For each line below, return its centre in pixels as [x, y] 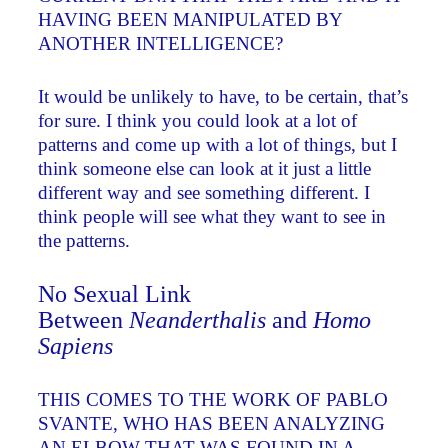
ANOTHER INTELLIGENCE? [161, 44]
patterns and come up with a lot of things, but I [218, 144]
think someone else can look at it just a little [205, 168]
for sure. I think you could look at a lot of [198, 120]
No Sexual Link [115, 293]
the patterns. [84, 240]
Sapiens [76, 345]
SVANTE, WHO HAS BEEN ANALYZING [212, 424]
